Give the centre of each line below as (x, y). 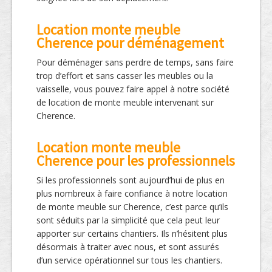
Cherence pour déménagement (130, 43)
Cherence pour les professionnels (136, 161)
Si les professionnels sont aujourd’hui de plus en (131, 180)
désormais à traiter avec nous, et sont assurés (128, 247)
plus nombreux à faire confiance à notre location (132, 193)
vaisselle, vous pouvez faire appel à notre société (133, 89)
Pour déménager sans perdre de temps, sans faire (135, 62)
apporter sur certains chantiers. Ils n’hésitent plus (132, 233)
